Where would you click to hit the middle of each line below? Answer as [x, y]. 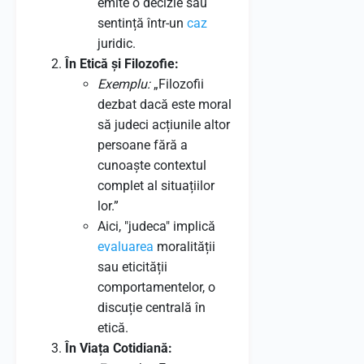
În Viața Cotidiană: [119, 348]
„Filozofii [177, 84]
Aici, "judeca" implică [156, 226]
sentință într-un [142, 23]
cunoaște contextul [152, 165]
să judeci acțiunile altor [164, 125]
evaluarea [126, 247]
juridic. [117, 43]
